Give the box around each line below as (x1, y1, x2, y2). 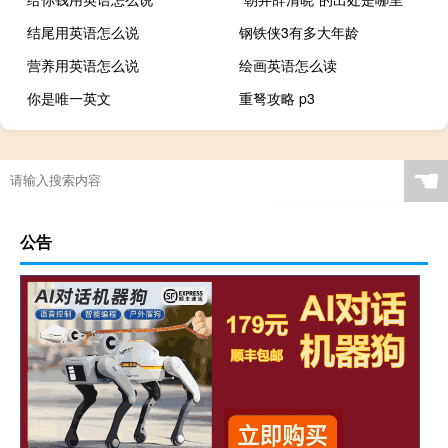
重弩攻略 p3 (239, 87, 316, 108)
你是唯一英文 (27, 87, 111, 108)
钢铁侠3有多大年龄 (239, 21, 360, 42)
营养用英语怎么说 (27, 54, 139, 75)
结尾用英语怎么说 (27, 21, 139, 42)
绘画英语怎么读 (239, 54, 338, 75)
